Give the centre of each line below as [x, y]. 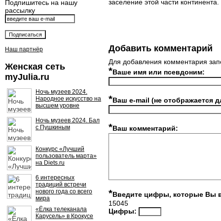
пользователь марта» [66, 156]
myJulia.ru [27, 77]
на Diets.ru [50, 163]
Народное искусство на [68, 99]
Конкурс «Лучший [60, 149]
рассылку [20, 10]
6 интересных [55, 178]
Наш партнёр [24, 49]
